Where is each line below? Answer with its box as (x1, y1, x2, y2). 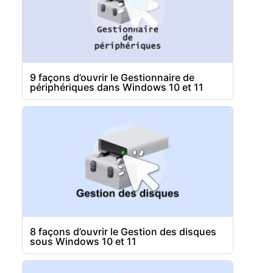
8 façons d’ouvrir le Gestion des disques (30, 225, 217, 238)
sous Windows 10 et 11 (30, 235, 137, 247)
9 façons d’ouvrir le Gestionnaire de (30, 71, 195, 84)
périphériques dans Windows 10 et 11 (30, 81, 204, 94)
